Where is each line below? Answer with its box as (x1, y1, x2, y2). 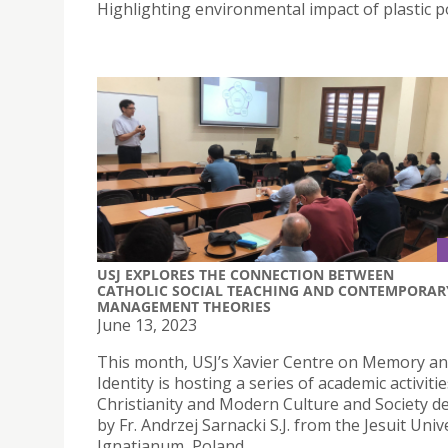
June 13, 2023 (97, 314, 197, 337)
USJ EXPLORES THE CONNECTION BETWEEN (97, 265, 394, 285)
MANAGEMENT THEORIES (97, 297, 271, 317)
